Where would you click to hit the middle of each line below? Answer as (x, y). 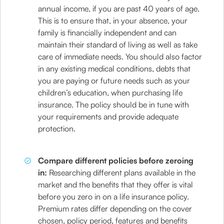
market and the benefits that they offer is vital (116, 184)
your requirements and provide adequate (108, 116)
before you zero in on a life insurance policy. (114, 196)
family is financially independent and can (107, 32)
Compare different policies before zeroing (116, 160)
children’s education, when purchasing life (110, 92)
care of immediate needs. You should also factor (120, 56)
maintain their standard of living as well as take (118, 44)
